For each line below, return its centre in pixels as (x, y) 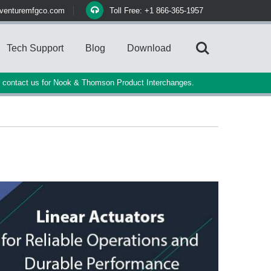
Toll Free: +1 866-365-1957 (156, 11)
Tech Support (35, 48)
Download (149, 48)
